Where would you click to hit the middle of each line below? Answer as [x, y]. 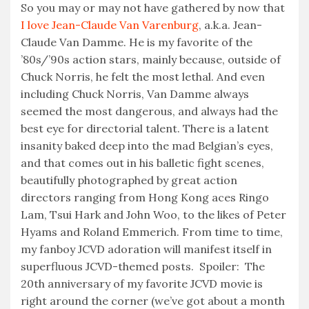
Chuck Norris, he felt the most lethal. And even [143, 77]
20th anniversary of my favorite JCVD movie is [142, 284]
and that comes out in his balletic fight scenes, [142, 163]
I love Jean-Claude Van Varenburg [110, 25]
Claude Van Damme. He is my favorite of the [137, 42]
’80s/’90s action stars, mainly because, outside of [151, 60]
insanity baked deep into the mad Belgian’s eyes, [147, 146]
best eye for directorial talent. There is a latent [145, 129]
